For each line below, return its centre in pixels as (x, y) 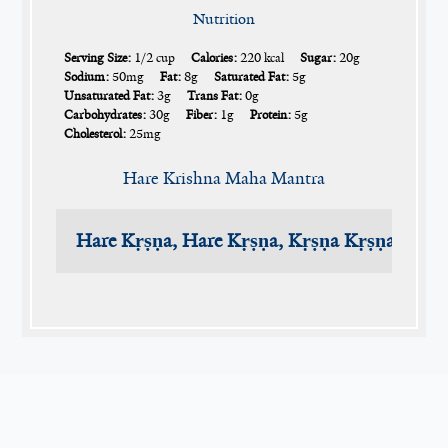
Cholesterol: (95, 133)
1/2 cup (155, 57)
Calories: (214, 57)
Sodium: (87, 76)
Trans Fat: (215, 95)
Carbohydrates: (105, 114)
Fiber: (202, 114)
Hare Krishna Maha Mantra (224, 177)
